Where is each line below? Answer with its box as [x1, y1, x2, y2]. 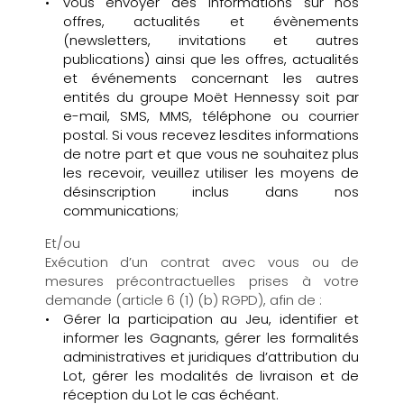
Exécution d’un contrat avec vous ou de [44, 252, 360, 271]
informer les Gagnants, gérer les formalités [62, 327, 360, 347]
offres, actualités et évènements [62, 11, 360, 31]
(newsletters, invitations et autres [62, 30, 360, 50]
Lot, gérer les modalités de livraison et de [62, 365, 360, 385]
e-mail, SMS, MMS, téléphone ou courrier [62, 106, 360, 125]
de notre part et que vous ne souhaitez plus [62, 143, 360, 163]
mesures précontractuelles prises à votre [44, 271, 360, 290]
